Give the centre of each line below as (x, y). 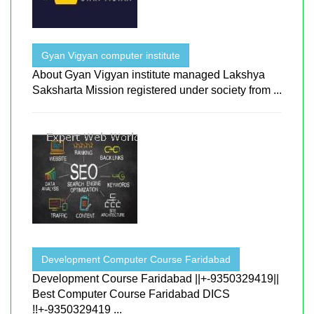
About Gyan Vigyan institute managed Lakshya (149, 74)
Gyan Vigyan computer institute (111, 55)
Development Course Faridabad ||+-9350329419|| (156, 278)
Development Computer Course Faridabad (136, 259)
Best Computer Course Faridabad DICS (131, 294)
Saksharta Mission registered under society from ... (157, 90)
